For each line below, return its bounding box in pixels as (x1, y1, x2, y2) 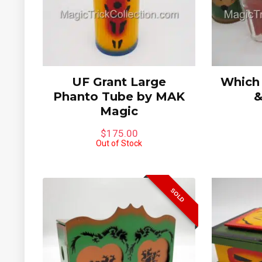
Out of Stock (96, 138, 143, 148)
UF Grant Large (72, 74, 167, 89)
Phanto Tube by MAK (53, 89, 185, 104)
